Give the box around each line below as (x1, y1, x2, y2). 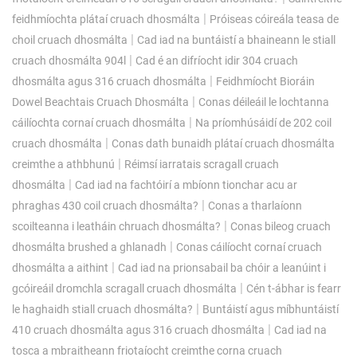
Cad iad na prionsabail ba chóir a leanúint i (118, 261, 326, 274)
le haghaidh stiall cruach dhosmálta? (12, 302, 193, 316)
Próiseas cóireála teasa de (210, 12, 339, 25)
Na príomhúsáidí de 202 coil (195, 116, 331, 129)
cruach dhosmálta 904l (12, 53, 126, 67)
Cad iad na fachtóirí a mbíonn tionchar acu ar (75, 178, 297, 191)
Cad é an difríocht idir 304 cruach (135, 53, 298, 67)
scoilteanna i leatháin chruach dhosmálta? (12, 219, 221, 233)
